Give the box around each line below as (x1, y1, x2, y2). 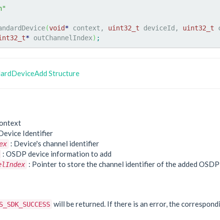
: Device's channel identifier (9, 139, 99, 148)
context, (69, 24, 108, 32)
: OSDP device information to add (1, 149, 111, 158)
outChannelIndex (29, 33, 92, 42)
